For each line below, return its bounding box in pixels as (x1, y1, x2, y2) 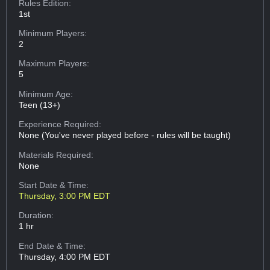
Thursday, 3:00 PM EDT (19, 191, 111, 201)
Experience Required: (19, 119, 102, 130)
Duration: (19, 210, 54, 221)
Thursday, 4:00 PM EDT (19, 251, 111, 262)
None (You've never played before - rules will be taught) (19, 130, 231, 140)
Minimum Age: (19, 89, 74, 99)
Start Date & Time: (19, 180, 89, 190)
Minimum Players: (19, 28, 87, 39)
